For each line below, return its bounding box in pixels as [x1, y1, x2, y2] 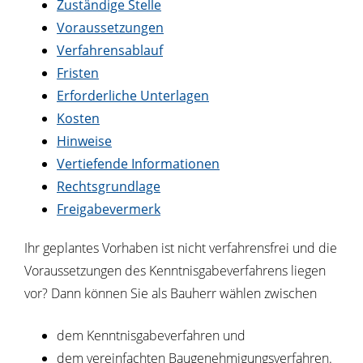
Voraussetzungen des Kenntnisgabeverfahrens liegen [24, 262, 326, 280]
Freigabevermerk [57, 200, 160, 218]
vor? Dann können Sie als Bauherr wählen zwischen [24, 284, 317, 302]
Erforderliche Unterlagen [57, 87, 209, 105]
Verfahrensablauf [57, 41, 163, 59]
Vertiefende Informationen [57, 155, 220, 173]
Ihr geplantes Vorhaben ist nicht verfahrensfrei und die [24, 239, 337, 257]
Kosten [57, 109, 100, 127]
